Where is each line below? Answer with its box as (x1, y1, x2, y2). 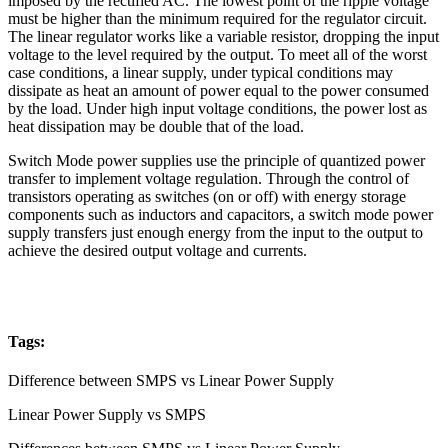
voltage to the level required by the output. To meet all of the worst (8, 45, 427, 63)
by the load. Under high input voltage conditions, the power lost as (8, 99, 427, 117)
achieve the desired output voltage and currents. (8, 241, 307, 259)
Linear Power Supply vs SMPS (8, 406, 206, 424)
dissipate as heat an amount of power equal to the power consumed (8, 81, 429, 99)
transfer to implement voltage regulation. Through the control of (8, 169, 409, 187)
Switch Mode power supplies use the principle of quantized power (8, 151, 425, 169)
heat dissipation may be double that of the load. (8, 117, 304, 135)
